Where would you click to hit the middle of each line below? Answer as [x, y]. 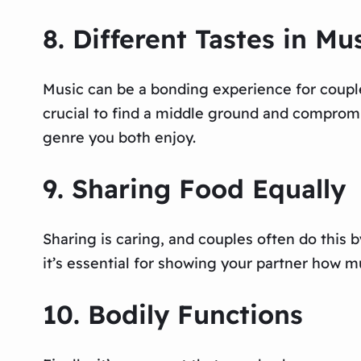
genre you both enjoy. [119, 138]
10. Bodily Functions [172, 314]
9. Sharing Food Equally [194, 188]
